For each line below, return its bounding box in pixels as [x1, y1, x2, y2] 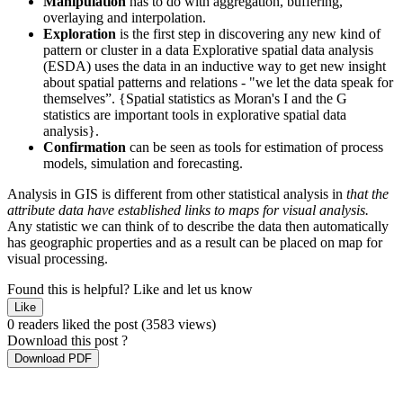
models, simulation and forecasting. [43, 155, 243, 171]
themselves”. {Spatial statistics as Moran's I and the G [43, 90, 347, 106]
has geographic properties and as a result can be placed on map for [7, 234, 382, 250]
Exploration [43, 25, 120, 41]
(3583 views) [141, 316, 216, 332]
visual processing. [7, 250, 108, 266]
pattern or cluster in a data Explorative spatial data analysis [43, 41, 373, 58]
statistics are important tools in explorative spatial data [43, 106, 346, 122]
